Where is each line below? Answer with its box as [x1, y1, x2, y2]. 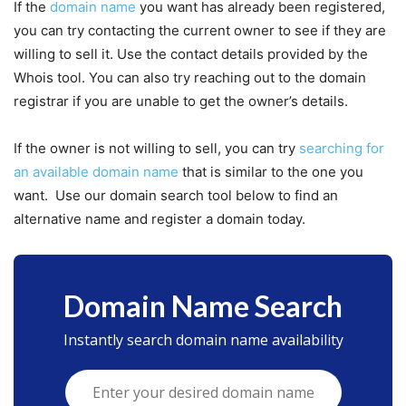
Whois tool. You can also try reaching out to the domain [14, 68, 366, 86]
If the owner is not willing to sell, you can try [14, 139, 299, 157]
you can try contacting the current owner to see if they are [14, 21, 386, 39]
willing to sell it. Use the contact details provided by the [14, 44, 368, 63]
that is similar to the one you [179, 162, 363, 180]
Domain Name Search [63, 287, 343, 324]
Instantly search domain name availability [63, 329, 343, 350]
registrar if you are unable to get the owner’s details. [14, 92, 352, 110]
